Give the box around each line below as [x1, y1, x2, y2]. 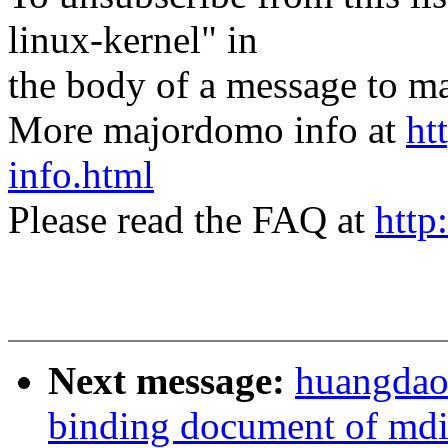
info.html [8, 153, 154, 197]
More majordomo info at [8, 108, 406, 152]
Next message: [48, 359, 295, 403]
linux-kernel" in [8, 18, 258, 62]
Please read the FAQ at [8, 198, 375, 242]
